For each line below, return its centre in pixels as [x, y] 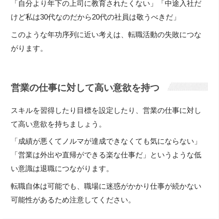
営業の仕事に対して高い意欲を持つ [85, 88]
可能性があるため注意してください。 [73, 200]
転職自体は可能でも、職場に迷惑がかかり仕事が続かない [106, 186]
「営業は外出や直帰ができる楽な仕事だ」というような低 [106, 155]
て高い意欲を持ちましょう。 [59, 124]
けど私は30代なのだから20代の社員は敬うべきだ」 [96, 17]
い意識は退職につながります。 [62, 169]
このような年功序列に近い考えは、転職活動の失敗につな [106, 34]
